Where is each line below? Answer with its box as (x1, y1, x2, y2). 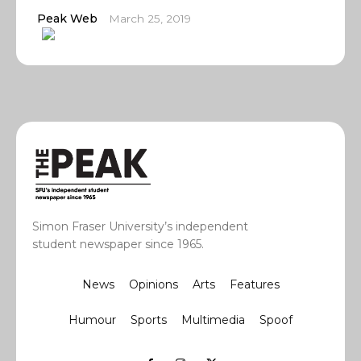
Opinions (128, 277, 178, 293)
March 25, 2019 (109, 12, 191, 25)
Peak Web (37, 11, 98, 26)
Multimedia (181, 313, 245, 328)
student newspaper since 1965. (32, 237, 204, 252)
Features (229, 277, 280, 293)
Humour (68, 313, 116, 328)
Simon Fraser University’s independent (32, 219, 248, 234)
